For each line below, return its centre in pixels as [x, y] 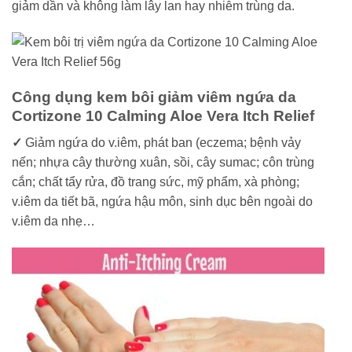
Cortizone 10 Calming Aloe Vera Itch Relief [163, 115]
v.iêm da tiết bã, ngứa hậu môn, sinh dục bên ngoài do [162, 202]
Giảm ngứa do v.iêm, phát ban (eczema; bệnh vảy [163, 143]
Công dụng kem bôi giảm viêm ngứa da [154, 97]
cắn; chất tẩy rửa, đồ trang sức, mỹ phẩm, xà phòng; [156, 182]
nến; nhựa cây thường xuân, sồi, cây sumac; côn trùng [163, 163]
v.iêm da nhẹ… [53, 222]
